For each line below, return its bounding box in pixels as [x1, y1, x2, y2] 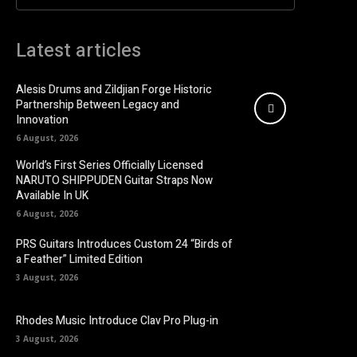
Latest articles [16, 37, 141, 65]
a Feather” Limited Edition [16, 251, 143, 269]
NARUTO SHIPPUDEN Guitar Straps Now [16, 172, 213, 190]
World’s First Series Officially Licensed [16, 157, 203, 175]
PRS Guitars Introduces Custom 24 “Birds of [16, 236, 233, 253]
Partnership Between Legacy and [16, 96, 179, 114]
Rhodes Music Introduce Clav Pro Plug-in [16, 312, 218, 329]
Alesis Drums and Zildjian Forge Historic [16, 81, 212, 99]
